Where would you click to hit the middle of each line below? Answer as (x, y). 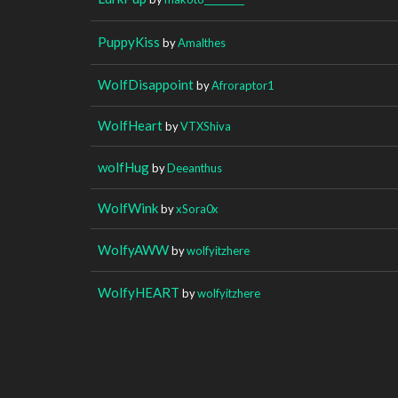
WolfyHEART (139, 292)
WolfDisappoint (146, 84)
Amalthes (202, 42)
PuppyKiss (129, 41)
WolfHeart (130, 125)
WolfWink (128, 207)
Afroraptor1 (243, 85)
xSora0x (197, 208)
